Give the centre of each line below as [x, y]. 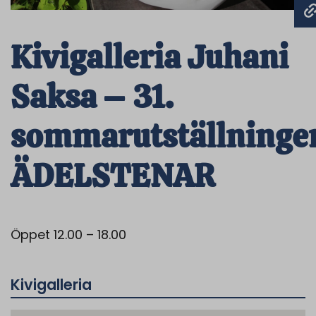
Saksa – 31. [92, 97]
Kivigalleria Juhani [150, 58]
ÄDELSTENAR [113, 176]
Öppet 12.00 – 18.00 [68, 235]
